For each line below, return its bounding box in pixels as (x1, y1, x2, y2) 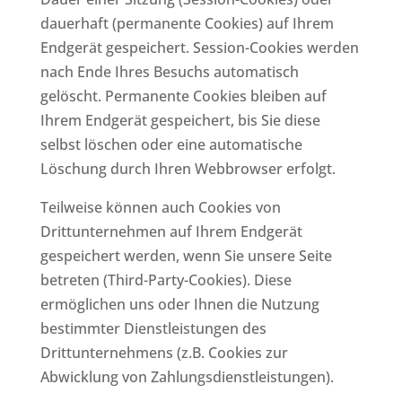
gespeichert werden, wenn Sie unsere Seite (39, 245, 332, 266)
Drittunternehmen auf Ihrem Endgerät (39, 221, 302, 241)
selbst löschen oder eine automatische (39, 134, 302, 154)
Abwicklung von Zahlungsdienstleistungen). (39, 366, 334, 387)
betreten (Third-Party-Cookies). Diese (39, 269, 292, 290)
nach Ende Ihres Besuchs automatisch (39, 61, 299, 82)
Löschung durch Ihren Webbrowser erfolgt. (39, 158, 336, 179)
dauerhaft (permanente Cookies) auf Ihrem (39, 13, 334, 33)
